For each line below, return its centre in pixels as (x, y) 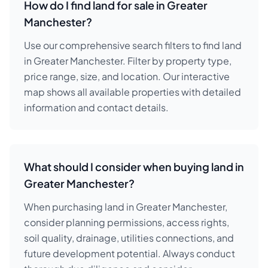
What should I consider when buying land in (134, 167)
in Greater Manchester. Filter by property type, (128, 61)
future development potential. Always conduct (130, 253)
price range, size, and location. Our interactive (127, 76)
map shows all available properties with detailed (133, 92)
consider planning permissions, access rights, (127, 222)
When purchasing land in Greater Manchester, (126, 207)
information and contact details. (96, 107)
